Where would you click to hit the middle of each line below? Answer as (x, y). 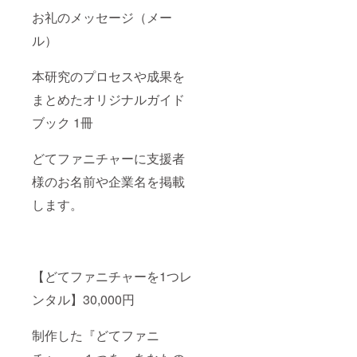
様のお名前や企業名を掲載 (108, 182)
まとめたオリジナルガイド (108, 100)
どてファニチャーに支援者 (108, 159)
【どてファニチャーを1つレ (112, 277)
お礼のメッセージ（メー (102, 18)
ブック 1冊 (63, 123)
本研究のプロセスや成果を (108, 76)
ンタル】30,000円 (83, 300)
